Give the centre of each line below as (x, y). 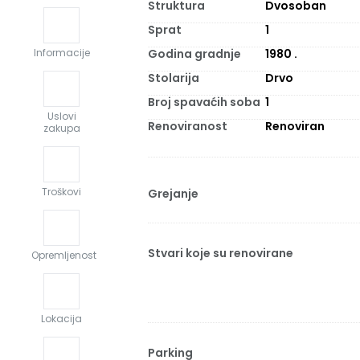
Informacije (61, 53)
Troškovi (61, 192)
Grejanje (173, 194)
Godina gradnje (194, 54)
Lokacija (61, 319)
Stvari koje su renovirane (221, 253)
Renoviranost (188, 126)
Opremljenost (64, 256)
